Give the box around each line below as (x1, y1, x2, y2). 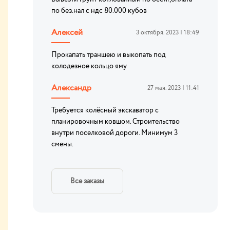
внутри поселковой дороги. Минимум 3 (51, 128, 178, 138)
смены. (51, 139, 73, 149)
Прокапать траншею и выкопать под (51, 50, 166, 60)
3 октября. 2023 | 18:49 (136, 28, 199, 37)
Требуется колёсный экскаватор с (51, 105, 159, 116)
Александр (51, 82, 91, 94)
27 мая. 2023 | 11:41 (147, 84, 199, 92)
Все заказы (70, 176, 104, 186)
